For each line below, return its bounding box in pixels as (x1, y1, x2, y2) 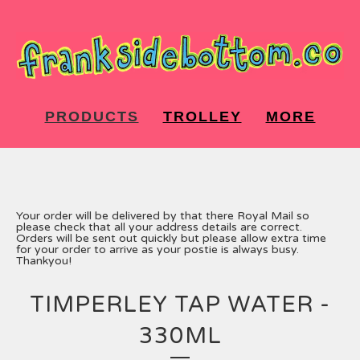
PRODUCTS (44, 108, 139, 125)
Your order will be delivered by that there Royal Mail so (16, 209, 309, 223)
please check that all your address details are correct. (16, 220, 302, 235)
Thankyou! (16, 254, 72, 268)
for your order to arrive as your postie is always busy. (16, 243, 299, 257)
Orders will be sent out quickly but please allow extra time (16, 231, 326, 246)
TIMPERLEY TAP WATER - (30, 291, 330, 319)
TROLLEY (162, 108, 242, 125)
